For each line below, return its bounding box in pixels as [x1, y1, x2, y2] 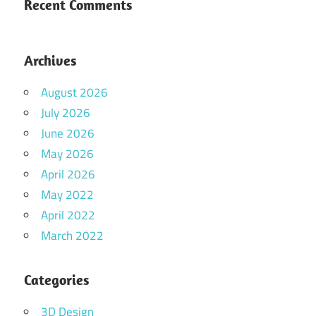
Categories [24, 270, 89, 288]
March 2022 [41, 226, 104, 245]
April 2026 [41, 164, 95, 183]
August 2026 [41, 83, 108, 102]
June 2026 [41, 123, 95, 142]
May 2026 [41, 144, 94, 163]
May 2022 [41, 185, 94, 204]
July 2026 [41, 103, 90, 122]
